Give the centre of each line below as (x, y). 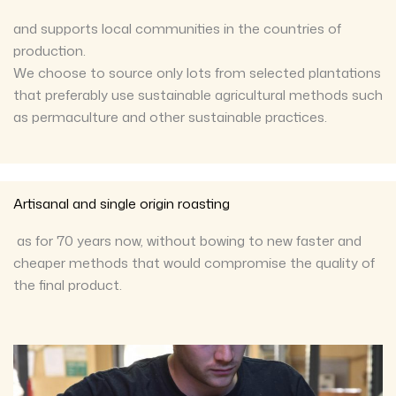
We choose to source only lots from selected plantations (197, 73)
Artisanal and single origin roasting (122, 204)
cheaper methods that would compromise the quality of (194, 263)
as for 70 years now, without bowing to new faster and (187, 241)
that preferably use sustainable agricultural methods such (198, 95)
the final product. (68, 285)
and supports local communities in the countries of (177, 29)
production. (49, 51)
